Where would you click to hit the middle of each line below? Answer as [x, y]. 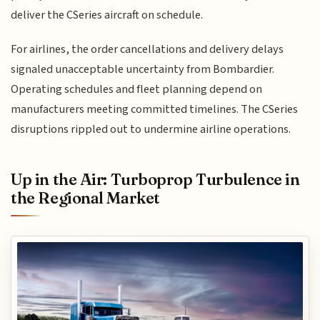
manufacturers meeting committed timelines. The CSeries [155, 110]
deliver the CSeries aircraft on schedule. [107, 15]
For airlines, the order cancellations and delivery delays [147, 50]
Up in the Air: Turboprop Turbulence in [155, 179]
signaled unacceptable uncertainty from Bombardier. [143, 70]
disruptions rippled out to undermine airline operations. [151, 130]
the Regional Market [85, 197]
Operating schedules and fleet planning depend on [137, 90]
